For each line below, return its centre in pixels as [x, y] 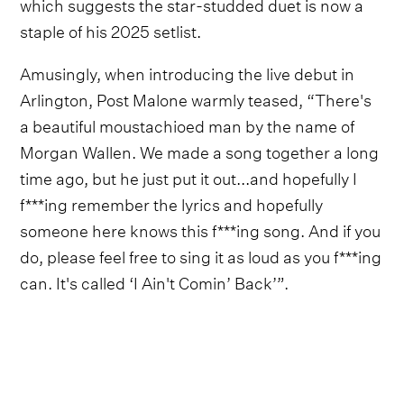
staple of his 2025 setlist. [111, 29]
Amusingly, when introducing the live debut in [188, 71]
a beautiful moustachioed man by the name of [188, 124]
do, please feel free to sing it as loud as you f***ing [201, 254]
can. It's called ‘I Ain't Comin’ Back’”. [155, 280]
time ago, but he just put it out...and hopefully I [189, 176]
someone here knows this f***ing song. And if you [201, 228]
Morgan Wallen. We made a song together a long [200, 150]
